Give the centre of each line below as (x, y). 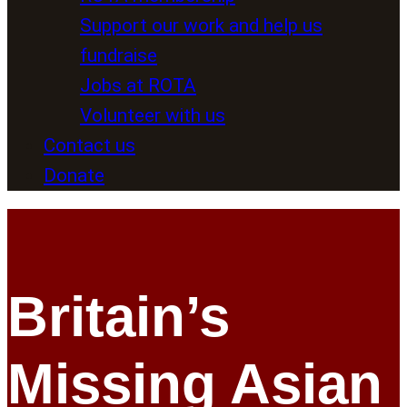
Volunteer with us (153, 115)
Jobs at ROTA (138, 85)
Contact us (89, 145)
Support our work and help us (201, 25)
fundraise (119, 55)
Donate (74, 175)
